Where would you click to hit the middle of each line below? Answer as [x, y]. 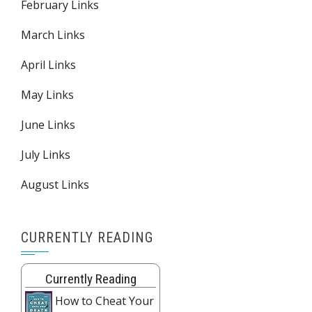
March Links [53, 34]
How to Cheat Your [104, 301]
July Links [46, 154]
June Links [48, 124]
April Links [48, 64]
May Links [47, 94]
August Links [55, 184]
